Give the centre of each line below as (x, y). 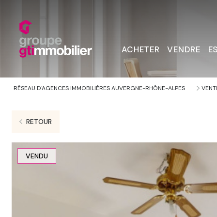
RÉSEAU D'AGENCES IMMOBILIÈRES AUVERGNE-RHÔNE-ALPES (99, 88)
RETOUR (39, 122)
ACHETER (140, 49)
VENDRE (184, 49)
